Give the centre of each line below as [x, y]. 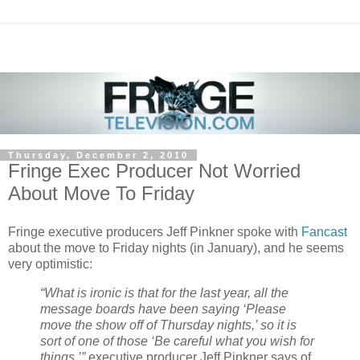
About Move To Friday [101, 193]
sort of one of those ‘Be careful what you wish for [177, 341]
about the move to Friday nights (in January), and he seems [176, 247]
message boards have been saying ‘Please [163, 309]
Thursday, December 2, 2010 [98, 155]
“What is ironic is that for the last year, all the [164, 292]
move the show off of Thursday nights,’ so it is [168, 325]
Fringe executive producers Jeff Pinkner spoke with [155, 231]
